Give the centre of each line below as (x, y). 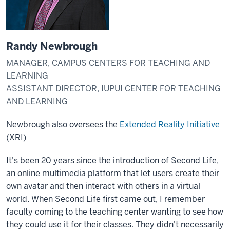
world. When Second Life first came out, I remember (106, 199)
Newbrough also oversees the (63, 124)
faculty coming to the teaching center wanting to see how (115, 212)
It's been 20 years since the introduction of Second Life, (112, 160)
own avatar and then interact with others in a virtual (103, 186)
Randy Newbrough (52, 46)
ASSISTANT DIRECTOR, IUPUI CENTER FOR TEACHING (113, 89)
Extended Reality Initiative (170, 124)
